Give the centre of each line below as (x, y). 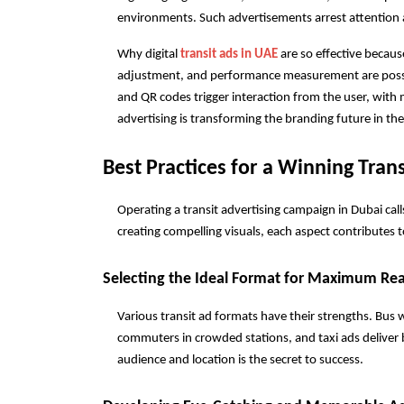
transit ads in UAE (229, 55)
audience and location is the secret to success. (240, 360)
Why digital (149, 55)
